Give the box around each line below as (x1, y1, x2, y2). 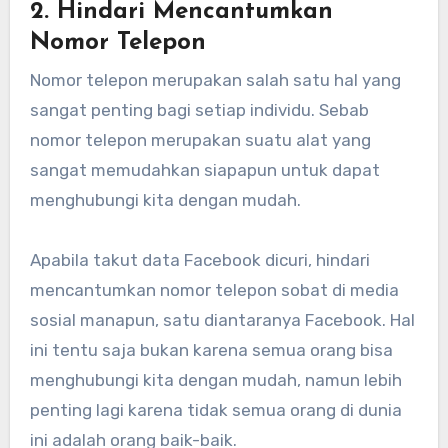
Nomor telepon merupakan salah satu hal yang (29, 70, 401, 91)
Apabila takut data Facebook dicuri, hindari (29, 250, 370, 271)
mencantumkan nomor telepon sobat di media (29, 280, 399, 301)
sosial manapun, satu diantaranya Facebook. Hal (29, 310, 415, 331)
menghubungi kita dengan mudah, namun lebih (29, 370, 402, 391)
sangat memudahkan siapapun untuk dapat (29, 160, 380, 181)
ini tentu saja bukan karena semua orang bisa (29, 340, 393, 361)
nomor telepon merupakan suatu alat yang (29, 130, 371, 151)
